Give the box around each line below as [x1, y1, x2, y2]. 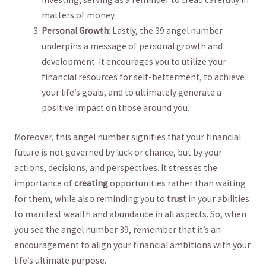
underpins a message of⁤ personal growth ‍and [42, 40, 223, 52]
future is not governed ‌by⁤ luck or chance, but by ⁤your [14, 147, 222, 159]
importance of [14, 178, 74, 189]
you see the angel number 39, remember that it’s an [14, 224, 221, 236]
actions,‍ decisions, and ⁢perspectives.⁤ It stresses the [14, 162, 217, 174]
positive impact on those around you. [42, 102, 190, 114]
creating [74, 178, 108, 189]
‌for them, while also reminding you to [14, 193, 167, 205]
